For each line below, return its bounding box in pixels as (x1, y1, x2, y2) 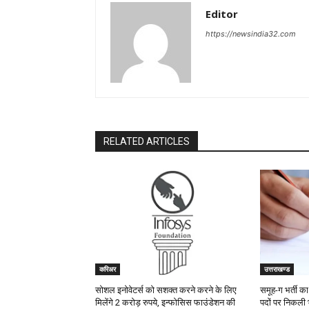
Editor (206, 7, 238, 21)
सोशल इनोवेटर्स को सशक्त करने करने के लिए (95, 285, 237, 296)
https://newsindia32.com (206, 29, 296, 39)
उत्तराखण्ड (263, 264, 290, 275)
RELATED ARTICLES (103, 136, 190, 148)
